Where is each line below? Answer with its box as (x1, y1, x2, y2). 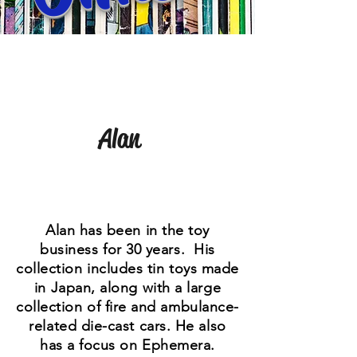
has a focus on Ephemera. (40, 336, 215, 354)
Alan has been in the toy (45, 222, 210, 239)
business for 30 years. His (40, 241, 215, 258)
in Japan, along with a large (33, 279, 222, 296)
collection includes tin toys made (16, 260, 239, 277)
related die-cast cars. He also (29, 317, 226, 335)
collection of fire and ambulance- (16, 298, 239, 316)
